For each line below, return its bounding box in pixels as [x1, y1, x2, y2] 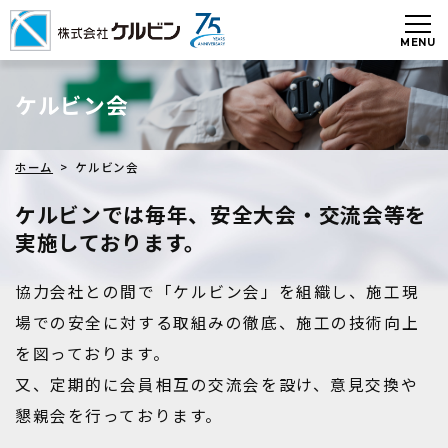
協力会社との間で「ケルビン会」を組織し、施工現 [15, 280, 420, 303]
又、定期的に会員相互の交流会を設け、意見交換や [15, 373, 419, 396]
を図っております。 [15, 342, 171, 365]
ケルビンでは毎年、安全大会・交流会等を [15, 199, 427, 229]
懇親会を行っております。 [15, 404, 223, 427]
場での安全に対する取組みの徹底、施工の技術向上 [15, 311, 420, 334]
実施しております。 [15, 227, 207, 257]
